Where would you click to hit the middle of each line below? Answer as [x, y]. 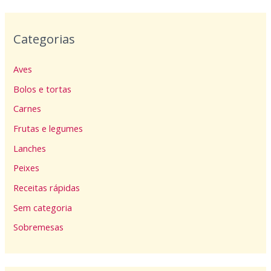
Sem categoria [43, 207]
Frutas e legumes [48, 129]
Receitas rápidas [47, 188]
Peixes [27, 168]
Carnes [28, 109]
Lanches [30, 148]
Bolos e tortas [43, 89]
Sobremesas [39, 227]
